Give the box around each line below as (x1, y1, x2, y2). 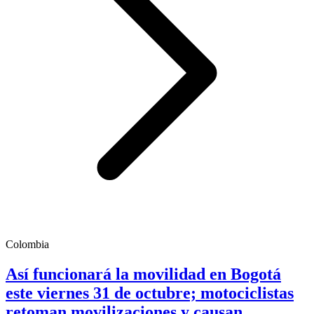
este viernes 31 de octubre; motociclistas (6, 283, 294, 302)
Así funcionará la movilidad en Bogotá (6, 264, 281, 283)
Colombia (6, 238, 49, 250)
